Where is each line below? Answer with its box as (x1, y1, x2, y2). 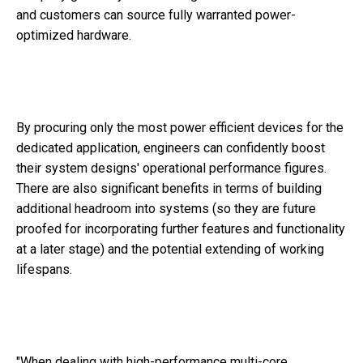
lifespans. (16, 262, 72, 278)
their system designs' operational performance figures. (16, 160, 327, 177)
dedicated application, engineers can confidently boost (16, 140, 325, 156)
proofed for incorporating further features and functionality (16, 221, 345, 237)
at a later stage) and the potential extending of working (16, 241, 324, 258)
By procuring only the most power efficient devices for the (16, 120, 344, 136)
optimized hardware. (16, 28, 131, 44)
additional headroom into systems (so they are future (16, 201, 316, 217)
